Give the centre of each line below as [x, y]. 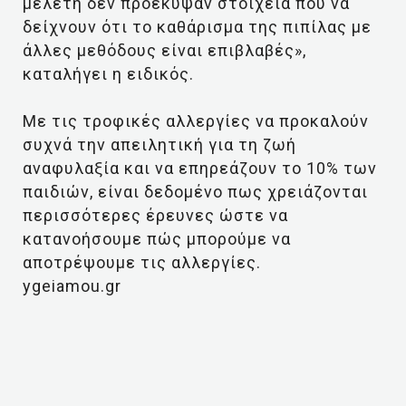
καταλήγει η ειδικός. [108, 74]
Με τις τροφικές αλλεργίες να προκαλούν [196, 121]
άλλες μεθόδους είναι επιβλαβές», [164, 50]
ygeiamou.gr [72, 286]
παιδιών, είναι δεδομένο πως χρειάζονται [195, 192]
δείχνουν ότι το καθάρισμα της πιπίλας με [197, 27]
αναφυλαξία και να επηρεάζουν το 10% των [200, 168]
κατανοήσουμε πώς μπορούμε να [157, 239]
